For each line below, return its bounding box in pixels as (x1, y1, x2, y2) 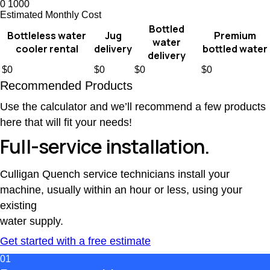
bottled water (202, 42, 268, 56)
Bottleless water (7, 29, 86, 43)
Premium (213, 29, 256, 43)
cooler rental (15, 42, 78, 56)
